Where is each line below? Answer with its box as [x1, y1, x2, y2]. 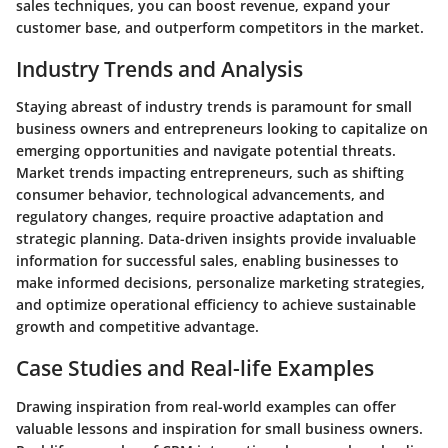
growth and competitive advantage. [16, 317, 259, 336]
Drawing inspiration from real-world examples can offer [16, 396, 396, 416]
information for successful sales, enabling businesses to [16, 251, 399, 270]
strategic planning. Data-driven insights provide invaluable [16, 229, 416, 248]
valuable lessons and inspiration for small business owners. [16, 418, 423, 438]
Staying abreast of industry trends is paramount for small [16, 97, 412, 116]
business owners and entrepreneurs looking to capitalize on [16, 119, 428, 138]
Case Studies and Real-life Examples [16, 354, 374, 382]
